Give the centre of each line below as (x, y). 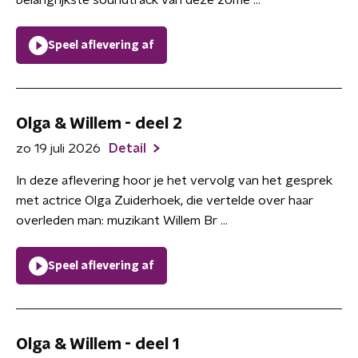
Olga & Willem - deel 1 (97, 344)
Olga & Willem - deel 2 (99, 124)
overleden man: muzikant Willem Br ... (122, 221)
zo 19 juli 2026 (58, 149)
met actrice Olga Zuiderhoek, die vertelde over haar (165, 201)
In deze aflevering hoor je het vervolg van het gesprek (174, 181)
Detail (129, 149)
